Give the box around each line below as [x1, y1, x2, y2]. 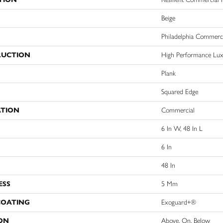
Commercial [161, 106, 195, 114]
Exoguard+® [161, 198, 196, 207]
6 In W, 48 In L [161, 124, 203, 133]
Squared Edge [161, 88, 198, 96]
